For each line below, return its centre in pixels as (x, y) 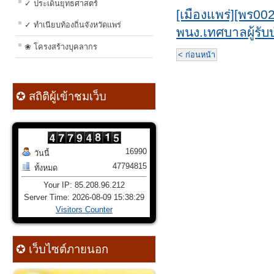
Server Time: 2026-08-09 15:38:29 (84, 198)
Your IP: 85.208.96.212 (84, 185)
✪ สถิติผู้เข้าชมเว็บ (60, 97)
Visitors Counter (84, 210)
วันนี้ (42, 154)
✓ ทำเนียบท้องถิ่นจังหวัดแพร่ (73, 25)
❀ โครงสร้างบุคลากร (61, 47)
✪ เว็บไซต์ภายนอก (61, 250)
